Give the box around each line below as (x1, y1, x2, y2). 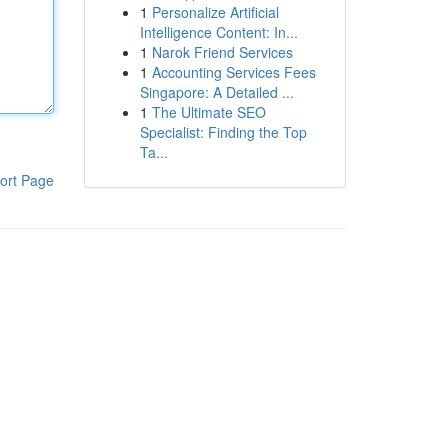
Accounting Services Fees (151, 62, 316, 82)
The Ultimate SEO (151, 102, 266, 122)
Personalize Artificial (151, 2, 279, 22)
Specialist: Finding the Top (139, 122, 307, 142)
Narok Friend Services (151, 42, 293, 62)
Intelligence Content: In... (139, 22, 298, 42)
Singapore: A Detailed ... (139, 82, 294, 102)
